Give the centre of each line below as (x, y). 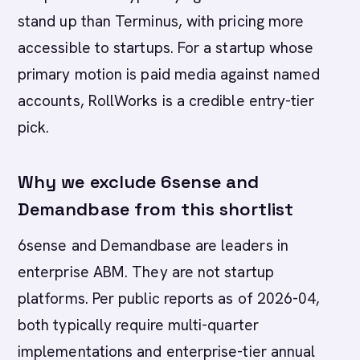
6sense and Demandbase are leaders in (153, 245)
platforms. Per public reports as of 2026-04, (169, 299)
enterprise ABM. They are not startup (146, 272)
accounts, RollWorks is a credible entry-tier (166, 101)
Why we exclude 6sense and (138, 182)
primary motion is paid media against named (169, 74)
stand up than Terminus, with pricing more (161, 21)
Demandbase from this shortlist (156, 209)
